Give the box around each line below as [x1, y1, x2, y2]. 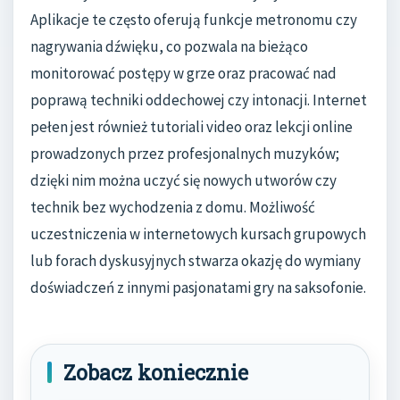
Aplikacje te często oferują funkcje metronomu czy [30, 9, 357, 29]
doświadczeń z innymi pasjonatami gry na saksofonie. [30, 277, 366, 297]
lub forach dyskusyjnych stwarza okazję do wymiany [30, 250, 361, 271]
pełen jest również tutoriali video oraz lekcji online [30, 116, 353, 137]
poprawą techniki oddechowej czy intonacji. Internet [30, 89, 367, 110]
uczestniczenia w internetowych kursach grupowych [30, 223, 366, 244]
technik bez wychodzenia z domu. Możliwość [30, 196, 315, 217]
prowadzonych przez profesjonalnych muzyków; [30, 143, 339, 163]
